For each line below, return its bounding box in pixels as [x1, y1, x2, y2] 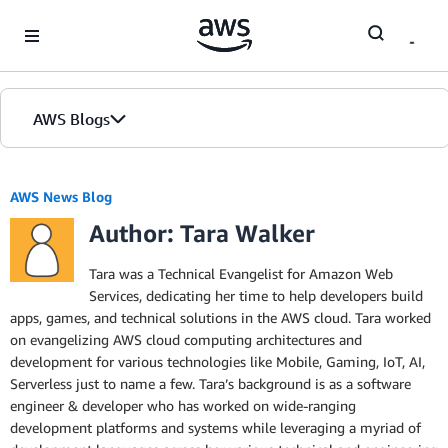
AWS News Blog [10, 188, 112, 205]
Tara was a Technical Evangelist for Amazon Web [89, 265, 393, 282]
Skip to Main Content [9, 11, 142, 28]
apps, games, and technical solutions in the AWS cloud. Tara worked [10, 309, 431, 326]
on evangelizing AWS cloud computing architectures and [10, 331, 362, 348]
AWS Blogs [33, 109, 110, 129]
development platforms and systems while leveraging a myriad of [10, 419, 421, 436]
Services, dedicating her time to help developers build [89, 287, 423, 304]
